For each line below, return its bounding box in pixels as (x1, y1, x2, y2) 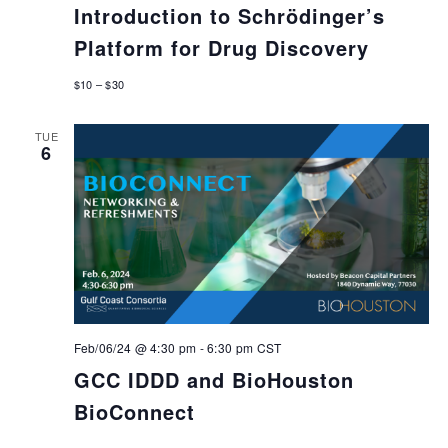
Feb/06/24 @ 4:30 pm (73, 338, 197, 356)
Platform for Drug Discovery (73, 33, 369, 63)
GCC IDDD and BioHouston (73, 364, 354, 394)
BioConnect (73, 396, 195, 426)
